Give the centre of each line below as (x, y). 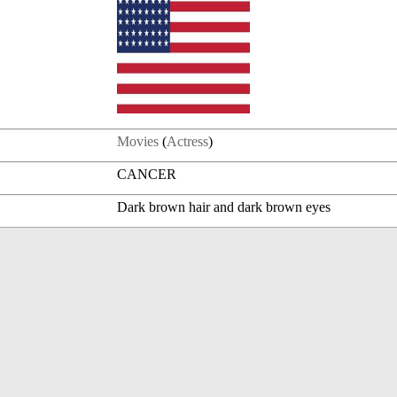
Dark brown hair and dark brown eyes (224, 207)
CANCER (147, 175)
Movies (138, 142)
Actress (188, 142)
